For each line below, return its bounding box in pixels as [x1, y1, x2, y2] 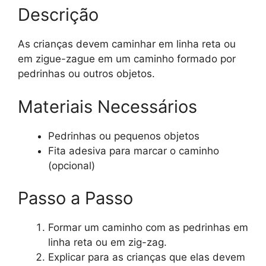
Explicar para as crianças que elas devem [48, 251, 245, 264]
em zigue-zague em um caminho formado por [18, 53, 236, 65]
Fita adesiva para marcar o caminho [48, 144, 219, 157]
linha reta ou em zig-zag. [48, 236, 167, 249]
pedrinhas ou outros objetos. [18, 68, 155, 80]
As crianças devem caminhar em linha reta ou [18, 38, 236, 50]
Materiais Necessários [18, 96, 197, 117]
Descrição [18, 4, 99, 26]
